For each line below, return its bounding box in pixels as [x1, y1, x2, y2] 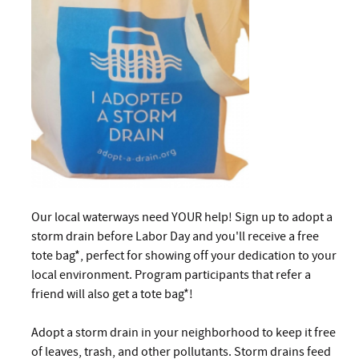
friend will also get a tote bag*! [31, 286, 193, 301]
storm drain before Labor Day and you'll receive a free [31, 228, 319, 244]
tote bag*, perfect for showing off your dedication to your [31, 248, 337, 263]
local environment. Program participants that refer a [31, 267, 311, 282]
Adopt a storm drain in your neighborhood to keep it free [31, 325, 336, 340]
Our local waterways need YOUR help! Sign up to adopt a [31, 209, 333, 224]
